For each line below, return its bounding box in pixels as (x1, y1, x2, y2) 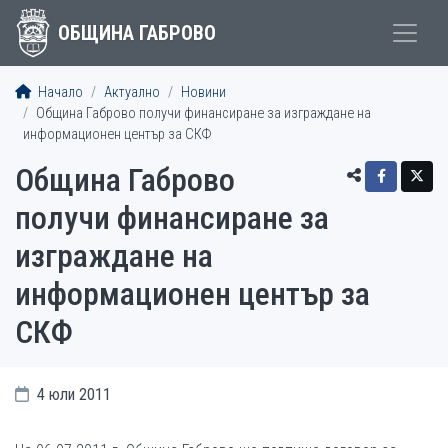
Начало (35, 84, 83, 101)
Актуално (104, 84, 160, 101)
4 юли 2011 (33, 385, 111, 404)
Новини (181, 84, 226, 101)
